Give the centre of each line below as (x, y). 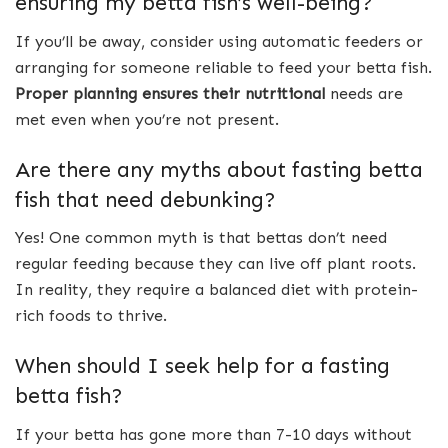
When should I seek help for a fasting (202, 365)
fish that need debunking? (145, 199)
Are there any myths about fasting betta (219, 169)
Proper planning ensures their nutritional (170, 93)
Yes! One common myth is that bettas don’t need (201, 238)
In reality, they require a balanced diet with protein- (216, 290)
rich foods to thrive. (91, 316)
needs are (364, 93)
